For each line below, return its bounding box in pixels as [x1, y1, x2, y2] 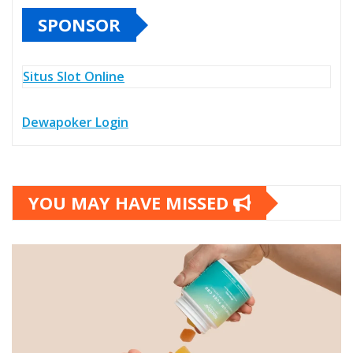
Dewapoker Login [22, 113, 128, 132]
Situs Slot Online [23, 68, 124, 86]
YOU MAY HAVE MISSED [28, 191, 233, 215]
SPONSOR [38, 13, 121, 37]
